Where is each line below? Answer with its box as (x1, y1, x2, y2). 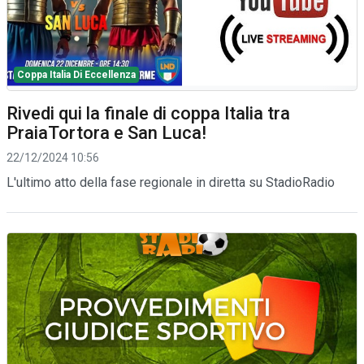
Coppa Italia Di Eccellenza (17, 68, 136, 80)
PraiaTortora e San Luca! (6, 122, 206, 143)
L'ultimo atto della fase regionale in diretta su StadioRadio (6, 174, 335, 190)
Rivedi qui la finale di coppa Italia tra (6, 102, 290, 123)
